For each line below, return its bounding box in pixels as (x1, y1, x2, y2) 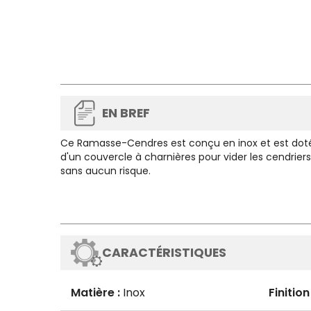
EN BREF (102, 105, 150, 121)
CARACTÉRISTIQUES (102, 244, 226, 261)
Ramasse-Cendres (77, 136, 168, 150)
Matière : (71, 285, 120, 301)
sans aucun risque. (60, 164, 151, 178)
